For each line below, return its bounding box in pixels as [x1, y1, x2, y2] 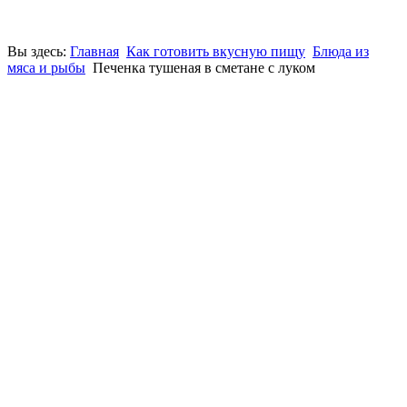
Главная [70, 44, 119, 59]
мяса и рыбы [7, 60, 85, 75]
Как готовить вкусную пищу [126, 44, 305, 59]
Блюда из [313, 44, 369, 59]
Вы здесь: [7, 44, 70, 59]
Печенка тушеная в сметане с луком [93, 60, 315, 75]
